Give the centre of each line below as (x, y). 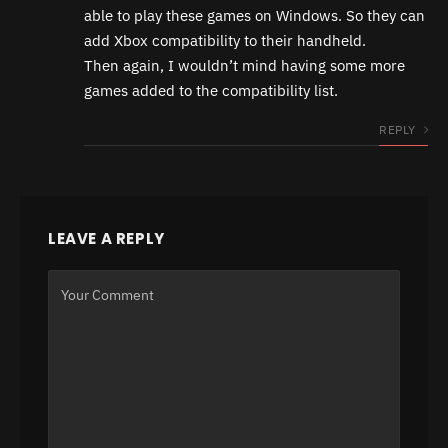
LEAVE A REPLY (106, 238)
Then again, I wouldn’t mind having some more (244, 65)
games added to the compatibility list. (211, 90)
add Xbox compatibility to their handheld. (225, 40)
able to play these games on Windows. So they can (254, 15)
